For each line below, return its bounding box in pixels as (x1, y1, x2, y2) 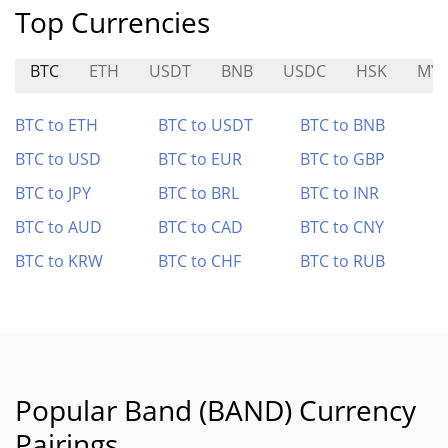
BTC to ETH (15, 114, 98, 136)
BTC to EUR (157, 148, 242, 170)
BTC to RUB (300, 250, 386, 272)
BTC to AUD (15, 216, 102, 238)
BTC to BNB (300, 114, 386, 136)
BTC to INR (300, 182, 380, 204)
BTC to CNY (300, 216, 385, 238)
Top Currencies (15, 3, 210, 41)
